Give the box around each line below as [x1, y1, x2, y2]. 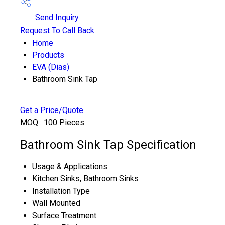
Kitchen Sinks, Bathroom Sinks [32, 173, 139, 183]
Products [32, 50, 64, 60]
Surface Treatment [32, 210, 96, 220]
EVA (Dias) [32, 62, 69, 72]
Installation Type [32, 186, 90, 196]
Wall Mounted [32, 198, 80, 208]
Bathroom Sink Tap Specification [20, 137, 196, 152]
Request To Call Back [20, 26, 94, 35]
